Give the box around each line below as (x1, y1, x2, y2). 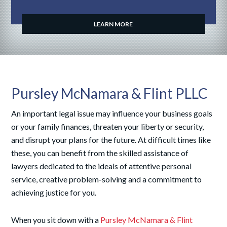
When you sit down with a (11, 215, 101, 224)
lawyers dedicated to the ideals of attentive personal (11, 161, 192, 171)
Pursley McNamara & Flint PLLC (11, 85, 208, 102)
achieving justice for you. (11, 187, 97, 197)
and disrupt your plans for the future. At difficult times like (11, 135, 211, 144)
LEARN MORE (94, 20, 133, 28)
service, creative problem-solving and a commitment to (11, 174, 202, 184)
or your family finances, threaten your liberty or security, (11, 122, 204, 131)
